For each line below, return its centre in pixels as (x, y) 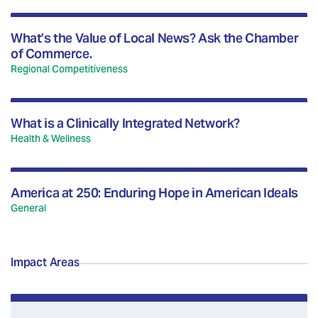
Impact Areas (45, 263)
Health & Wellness (51, 139)
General (28, 208)
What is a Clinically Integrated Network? (126, 124)
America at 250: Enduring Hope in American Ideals (154, 193)
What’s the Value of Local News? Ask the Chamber (155, 38)
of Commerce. (51, 54)
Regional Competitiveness (69, 69)
